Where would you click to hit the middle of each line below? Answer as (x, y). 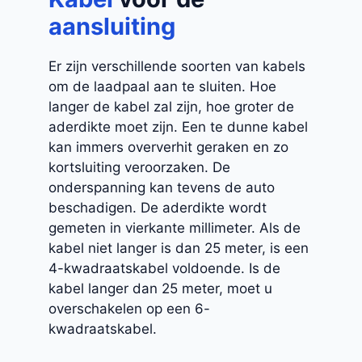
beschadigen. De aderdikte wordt (158, 208)
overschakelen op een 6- (129, 309)
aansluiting (112, 27)
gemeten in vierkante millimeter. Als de (175, 228)
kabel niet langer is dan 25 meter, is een (179, 248)
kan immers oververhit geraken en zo (168, 147)
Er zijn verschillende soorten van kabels (177, 67)
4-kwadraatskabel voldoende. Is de (164, 269)
